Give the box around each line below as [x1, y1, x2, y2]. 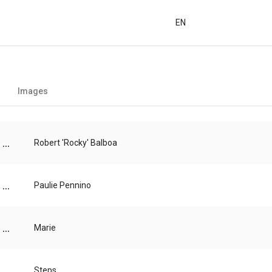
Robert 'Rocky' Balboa [34, 138, 117, 148]
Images [18, 86, 48, 97]
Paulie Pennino [34, 180, 91, 191]
